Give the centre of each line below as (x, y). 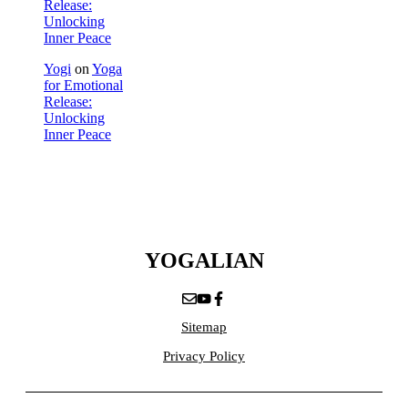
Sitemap (204, 326)
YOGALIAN (204, 260)
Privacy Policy (204, 356)
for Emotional (83, 85)
